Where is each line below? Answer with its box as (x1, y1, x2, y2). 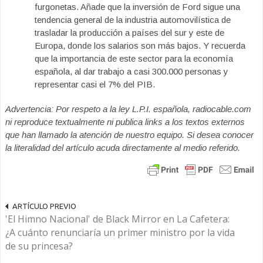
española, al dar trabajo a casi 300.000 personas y (35, 66, 228, 76)
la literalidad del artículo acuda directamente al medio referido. (5, 143, 242, 153)
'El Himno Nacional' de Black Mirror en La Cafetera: (5, 213, 230, 225)
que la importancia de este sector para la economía (35, 53, 233, 63)
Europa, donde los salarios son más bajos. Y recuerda (35, 41, 245, 50)
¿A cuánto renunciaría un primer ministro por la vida (5, 226, 235, 239)
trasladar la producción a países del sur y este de (35, 28, 224, 38)
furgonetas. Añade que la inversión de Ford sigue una (35, 2, 240, 12)
